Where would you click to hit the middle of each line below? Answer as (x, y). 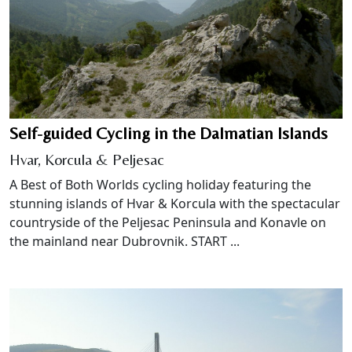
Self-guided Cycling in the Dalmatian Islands (169, 133)
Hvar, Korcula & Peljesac (87, 159)
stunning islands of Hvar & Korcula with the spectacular (175, 203)
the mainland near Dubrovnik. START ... (125, 241)
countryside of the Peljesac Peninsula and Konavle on (168, 222)
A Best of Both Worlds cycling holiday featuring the (160, 184)
